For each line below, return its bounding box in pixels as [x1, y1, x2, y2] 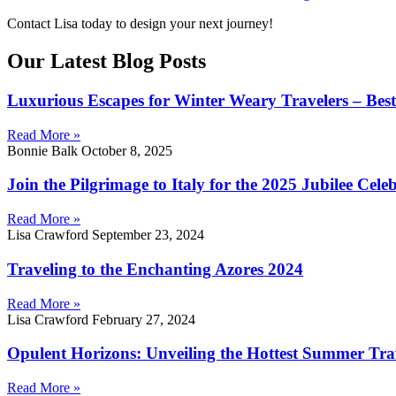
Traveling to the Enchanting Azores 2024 [7, 259, 303, 278]
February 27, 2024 [92, 311, 195, 327]
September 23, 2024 [92, 227, 204, 243]
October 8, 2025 [81, 142, 172, 158]
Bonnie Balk [7, 142, 81, 158]
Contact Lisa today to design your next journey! [7, 16, 273, 32]
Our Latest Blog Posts [7, 49, 206, 73]
